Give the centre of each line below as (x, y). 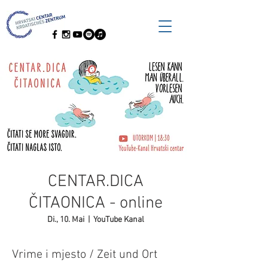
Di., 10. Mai (66, 220)
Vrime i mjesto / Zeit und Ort (85, 255)
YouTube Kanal (119, 220)
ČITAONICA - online (96, 203)
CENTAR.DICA (96, 182)
